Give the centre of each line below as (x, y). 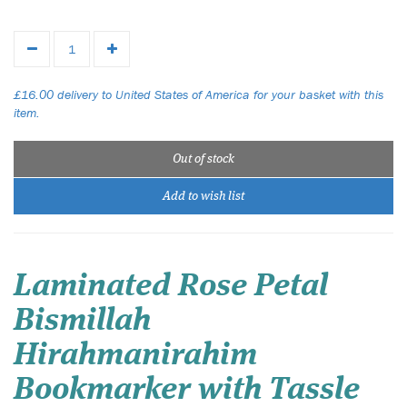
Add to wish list (203, 196)
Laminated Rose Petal (171, 287)
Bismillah (82, 321)
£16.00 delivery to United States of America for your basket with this (199, 94)
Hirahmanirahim (135, 356)
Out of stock (203, 159)
